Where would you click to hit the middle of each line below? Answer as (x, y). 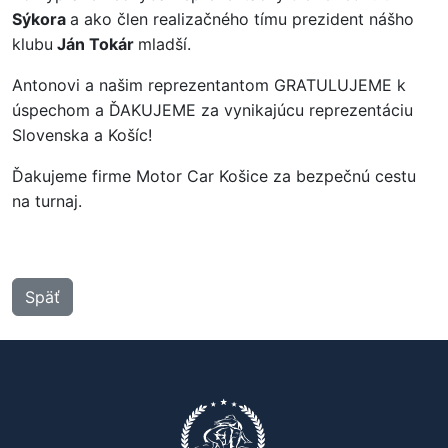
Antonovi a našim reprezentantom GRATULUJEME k (209, 85)
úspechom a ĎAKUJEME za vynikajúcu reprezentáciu (212, 110)
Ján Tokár (95, 44)
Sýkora (41, 19)
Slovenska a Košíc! (82, 135)
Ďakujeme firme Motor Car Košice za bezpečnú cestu (214, 176)
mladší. (164, 44)
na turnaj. (47, 201)
